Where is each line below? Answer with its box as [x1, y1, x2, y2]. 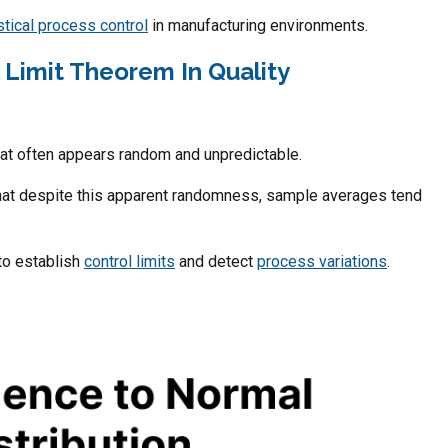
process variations [257, 251, 387, 271]
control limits [84, 251, 175, 271]
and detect [175, 251, 257, 271]
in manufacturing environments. [148, 15, 368, 35]
